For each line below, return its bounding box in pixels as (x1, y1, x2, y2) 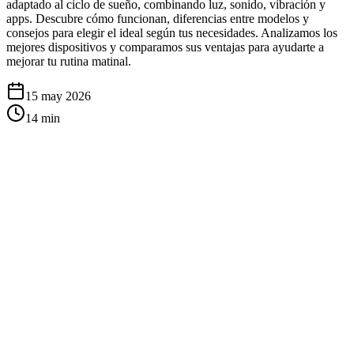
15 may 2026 (25, 88, 91, 103)
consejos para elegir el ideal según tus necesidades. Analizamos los (6, 25, 337, 40)
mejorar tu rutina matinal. (6, 54, 131, 68)
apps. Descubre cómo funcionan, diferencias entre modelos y (6, 11, 309, 25)
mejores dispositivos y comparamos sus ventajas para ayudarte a (6, 40, 324, 54)
